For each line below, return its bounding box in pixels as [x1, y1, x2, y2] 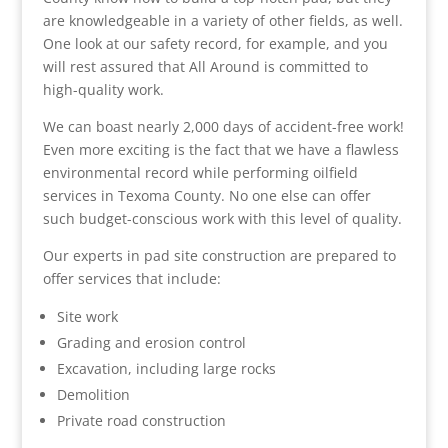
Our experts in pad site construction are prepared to [42, 246, 396, 265]
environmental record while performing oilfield [42, 163, 358, 182]
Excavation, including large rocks [56, 359, 276, 378]
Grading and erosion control [56, 333, 246, 352]
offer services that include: [42, 269, 221, 288]
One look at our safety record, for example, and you [42, 34, 388, 53]
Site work [56, 307, 118, 326]
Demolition [56, 385, 130, 404]
